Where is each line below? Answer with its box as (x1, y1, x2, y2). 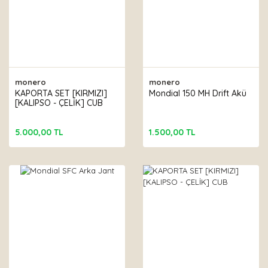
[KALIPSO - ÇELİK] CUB (15, 98, 103, 108)
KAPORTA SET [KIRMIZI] (15, 88, 107, 99)
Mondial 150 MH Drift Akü (149, 88, 246, 99)
